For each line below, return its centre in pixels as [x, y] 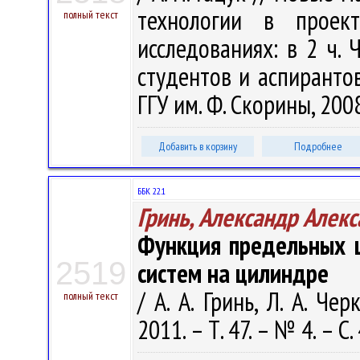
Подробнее [318, 146]
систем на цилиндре [233, 273]
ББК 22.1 [151, 191]
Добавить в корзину [198, 146]
